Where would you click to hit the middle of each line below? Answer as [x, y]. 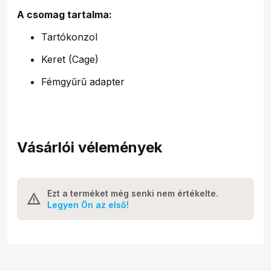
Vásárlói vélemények [90, 147]
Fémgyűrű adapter [83, 81]
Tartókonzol [69, 37]
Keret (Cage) [70, 59]
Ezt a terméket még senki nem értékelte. [133, 193]
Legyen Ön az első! [88, 204]
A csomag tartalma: [64, 14]
